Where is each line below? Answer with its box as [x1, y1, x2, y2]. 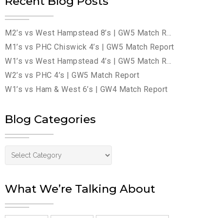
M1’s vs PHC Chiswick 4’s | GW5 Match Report [5, 42, 174, 52]
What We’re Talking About [5, 182, 155, 196]
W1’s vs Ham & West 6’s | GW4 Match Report [5, 85, 168, 94]
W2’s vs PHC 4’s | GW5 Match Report [5, 71, 139, 80]
